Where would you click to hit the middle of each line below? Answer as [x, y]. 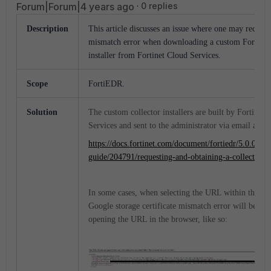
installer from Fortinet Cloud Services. [155, 55]
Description [47, 29]
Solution [42, 112]
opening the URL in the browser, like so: [158, 219]
